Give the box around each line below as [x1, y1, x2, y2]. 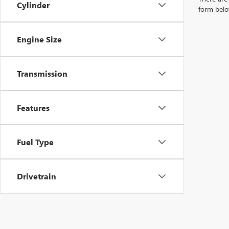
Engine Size [17, 34, 62, 44]
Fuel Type [17, 136, 54, 147]
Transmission [17, 68, 67, 79]
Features [17, 102, 50, 113]
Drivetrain [17, 171, 56, 181]
